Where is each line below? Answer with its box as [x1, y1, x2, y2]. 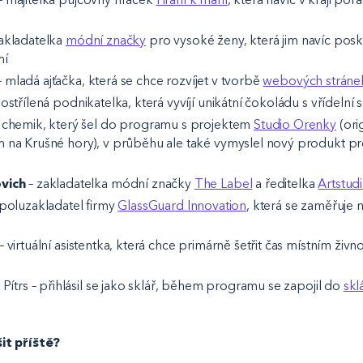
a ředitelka [252, 175, 318, 191]
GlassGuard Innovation [117, 197, 247, 213]
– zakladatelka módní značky [25, 175, 194, 191]
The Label [194, 175, 253, 191]
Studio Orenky [254, 116, 337, 132]
